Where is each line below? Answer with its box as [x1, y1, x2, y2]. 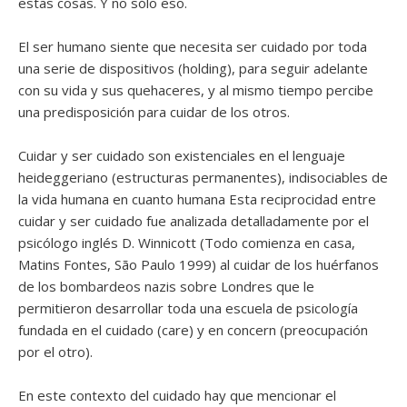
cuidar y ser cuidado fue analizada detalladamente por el [18, 211, 369, 230]
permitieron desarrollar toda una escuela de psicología [18, 298, 358, 317]
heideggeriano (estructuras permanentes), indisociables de [18, 167, 388, 186]
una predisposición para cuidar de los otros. [18, 102, 290, 121]
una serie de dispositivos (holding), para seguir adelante [18, 58, 368, 77]
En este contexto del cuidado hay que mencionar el [18, 385, 336, 404]
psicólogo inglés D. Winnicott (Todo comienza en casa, [18, 233, 355, 252]
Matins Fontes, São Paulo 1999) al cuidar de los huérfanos [18, 254, 379, 273]
